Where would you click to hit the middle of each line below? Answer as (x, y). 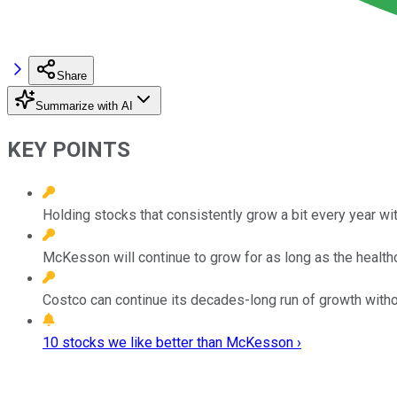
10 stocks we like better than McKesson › (172, 342)
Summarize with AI (84, 105)
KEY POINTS (69, 149)
